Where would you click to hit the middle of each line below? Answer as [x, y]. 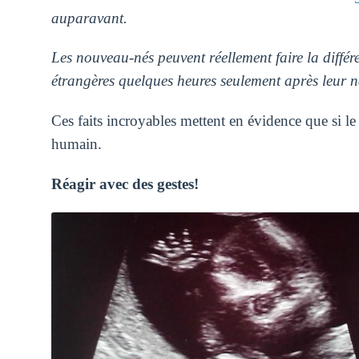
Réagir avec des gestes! [125, 184]
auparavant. [89, 18]
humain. [78, 144]
